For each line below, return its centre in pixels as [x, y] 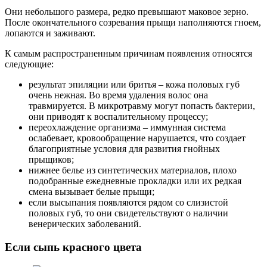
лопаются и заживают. [50, 33]
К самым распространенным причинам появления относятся [128, 54]
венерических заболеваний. [85, 224]
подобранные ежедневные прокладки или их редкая [135, 181]
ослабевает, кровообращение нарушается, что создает [137, 138]
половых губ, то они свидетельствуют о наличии [128, 213]
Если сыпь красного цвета [73, 247]
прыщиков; [51, 160]
